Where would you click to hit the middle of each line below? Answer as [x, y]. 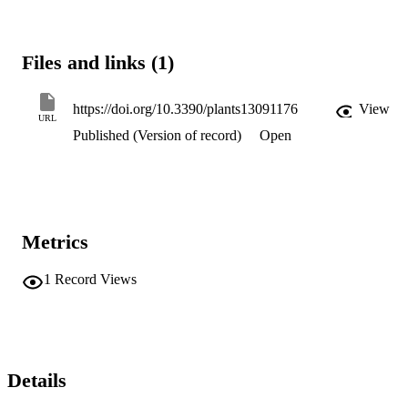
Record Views [96, 279]
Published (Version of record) [157, 136]
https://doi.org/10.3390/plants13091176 [185, 109]
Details [37, 381]
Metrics [55, 242]
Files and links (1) [98, 62]
